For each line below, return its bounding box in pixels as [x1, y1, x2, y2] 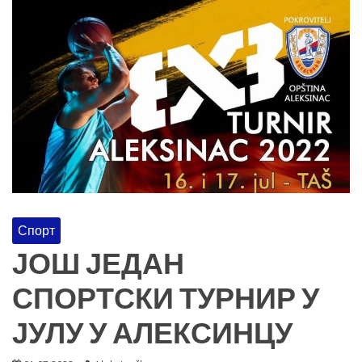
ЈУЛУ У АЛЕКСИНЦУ [12, 317, 293, 353]
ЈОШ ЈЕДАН [12, 247, 184, 284]
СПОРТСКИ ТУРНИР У [12, 282, 319, 318]
